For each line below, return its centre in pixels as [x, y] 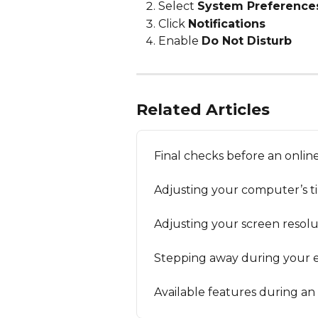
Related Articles [203, 109]
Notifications [227, 23]
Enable [180, 41]
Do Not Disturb [247, 41]
